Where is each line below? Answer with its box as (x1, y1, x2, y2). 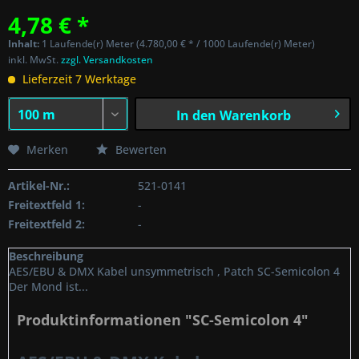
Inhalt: (8, 37, 42, 50)
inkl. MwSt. (8, 53, 61, 67)
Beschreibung (9, 248, 83, 264)
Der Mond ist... (9, 279, 88, 294)
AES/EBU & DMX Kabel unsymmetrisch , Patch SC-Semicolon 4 (9, 264, 340, 279)
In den (175, 107, 216, 124)
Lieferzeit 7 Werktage (19, 71, 136, 87)
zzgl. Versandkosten (61, 53, 153, 67)
